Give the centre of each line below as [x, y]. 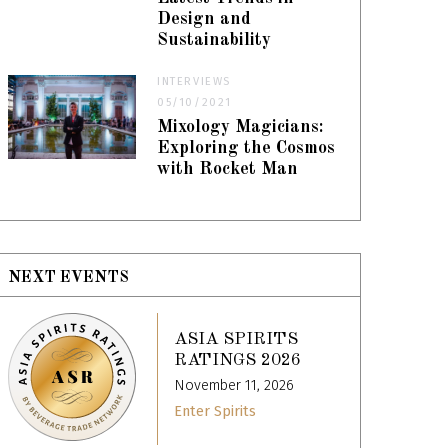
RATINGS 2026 [238, 360]
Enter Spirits [215, 411]
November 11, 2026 [234, 385]
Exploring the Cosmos [246, 149]
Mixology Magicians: [240, 128]
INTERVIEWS [194, 82]
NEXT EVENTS [69, 278]
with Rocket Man [228, 170]
